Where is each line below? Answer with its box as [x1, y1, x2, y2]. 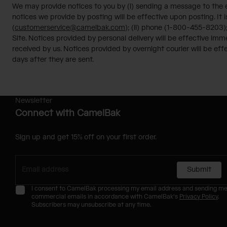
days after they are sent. [12, 55, 94, 64]
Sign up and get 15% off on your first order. [15, 132, 157, 142]
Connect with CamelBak [15, 107, 120, 119]
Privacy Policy [179, 193, 218, 201]
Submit [187, 165, 211, 174]
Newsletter [15, 96, 52, 105]
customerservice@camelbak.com [15, 23, 125, 32]
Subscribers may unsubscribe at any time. [31, 201, 152, 209]
